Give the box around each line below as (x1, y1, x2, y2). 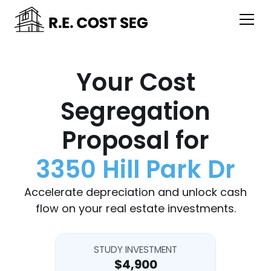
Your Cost (76, 65, 195, 99)
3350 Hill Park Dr (36, 152, 235, 186)
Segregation (60, 94, 211, 128)
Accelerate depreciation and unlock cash (24, 184, 247, 200)
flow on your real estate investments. (35, 201, 236, 216)
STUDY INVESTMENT (94, 243, 177, 256)
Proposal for (62, 123, 209, 157)
